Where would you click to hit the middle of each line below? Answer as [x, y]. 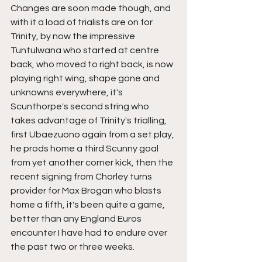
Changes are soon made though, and [92, 8]
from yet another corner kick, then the [93, 163]
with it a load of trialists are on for [82, 22]
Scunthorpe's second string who [81, 106]
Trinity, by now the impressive [74, 36]
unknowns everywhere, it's [68, 92]
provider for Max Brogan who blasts [87, 191]
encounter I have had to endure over [90, 233]
